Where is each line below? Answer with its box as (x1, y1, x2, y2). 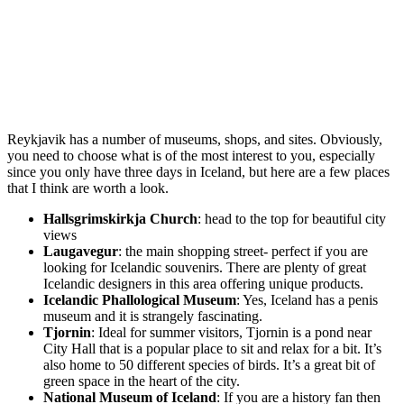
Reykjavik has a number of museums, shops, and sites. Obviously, (7, 132, 382, 148)
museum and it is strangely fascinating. (43, 308, 262, 325)
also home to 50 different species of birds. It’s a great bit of (43, 357, 375, 373)
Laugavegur (43, 243, 118, 260)
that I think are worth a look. (7, 180, 169, 197)
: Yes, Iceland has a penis (236, 292, 378, 308)
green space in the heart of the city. (43, 373, 240, 390)
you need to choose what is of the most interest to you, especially (7, 148, 375, 164)
